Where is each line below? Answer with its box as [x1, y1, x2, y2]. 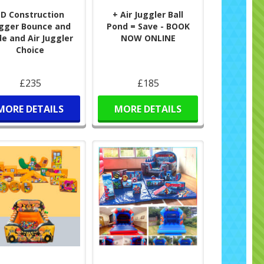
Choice [16, 44, 45, 55]
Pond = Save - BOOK [106, 20, 190, 32]
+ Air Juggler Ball [113, 8, 184, 20]
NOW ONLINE [120, 32, 176, 44]
